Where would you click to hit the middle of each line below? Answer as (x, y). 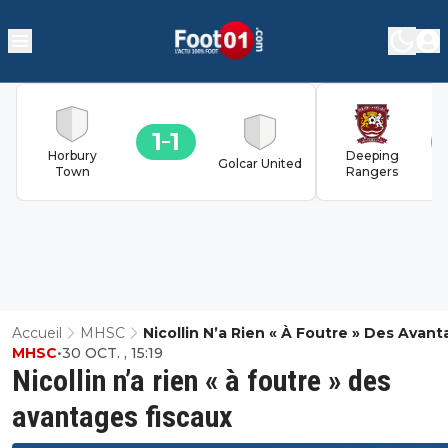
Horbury (72, 155)
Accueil (37, 332)
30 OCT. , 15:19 (112, 352)
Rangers (372, 171)
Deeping (372, 155)
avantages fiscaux (122, 416)
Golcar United (260, 163)
